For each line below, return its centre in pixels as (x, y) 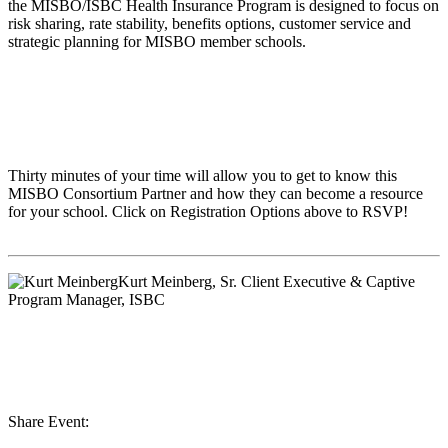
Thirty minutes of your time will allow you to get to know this (202, 176)
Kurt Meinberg (165, 282)
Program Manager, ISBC (86, 300)
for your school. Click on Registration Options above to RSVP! (208, 212)
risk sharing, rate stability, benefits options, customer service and (209, 24)
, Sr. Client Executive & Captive (313, 282)
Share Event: (48, 422)
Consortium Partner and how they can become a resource (241, 194)
